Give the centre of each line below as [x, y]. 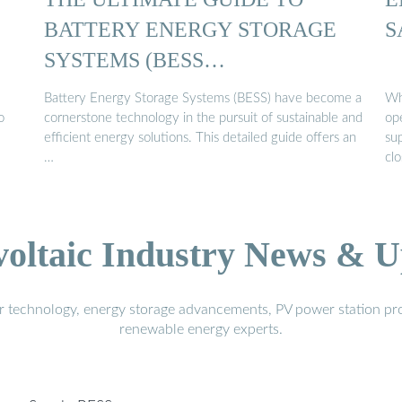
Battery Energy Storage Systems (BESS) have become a [203, 99]
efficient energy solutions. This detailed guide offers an [200, 138]
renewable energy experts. [201, 330]
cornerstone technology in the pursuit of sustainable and [203, 118]
